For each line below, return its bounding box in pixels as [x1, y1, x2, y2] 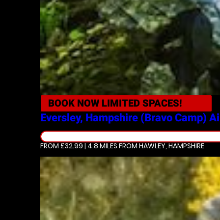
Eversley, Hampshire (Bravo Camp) [40, 111, 207, 124]
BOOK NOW [48, 97, 102, 109]
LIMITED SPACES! [102, 97, 182, 109]
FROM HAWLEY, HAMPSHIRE [117, 141, 204, 151]
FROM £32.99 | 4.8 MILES [40, 141, 117, 151]
